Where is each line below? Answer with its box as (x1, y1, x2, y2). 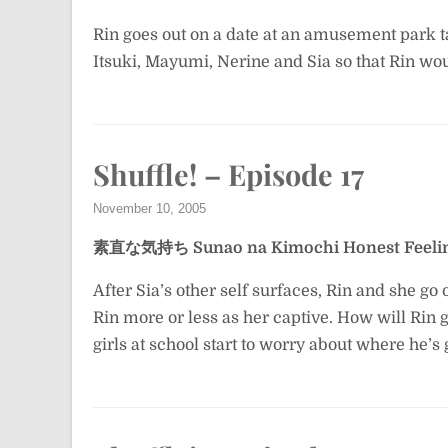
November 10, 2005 (93, 201, 206, 216)
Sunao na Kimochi (193, 239, 339, 257)
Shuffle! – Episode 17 (93, 155, 364, 193)
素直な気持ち (93, 239, 189, 257)
